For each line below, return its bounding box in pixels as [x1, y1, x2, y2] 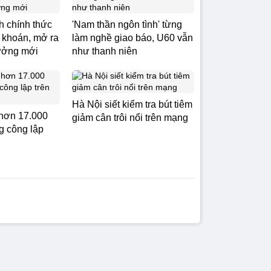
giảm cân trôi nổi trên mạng [72, 113, 188, 123]
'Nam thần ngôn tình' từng [72, 19, 182, 30]
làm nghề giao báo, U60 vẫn [72, 33, 193, 43]
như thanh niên [72, 46, 137, 56]
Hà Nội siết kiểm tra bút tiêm [72, 99, 192, 109]
